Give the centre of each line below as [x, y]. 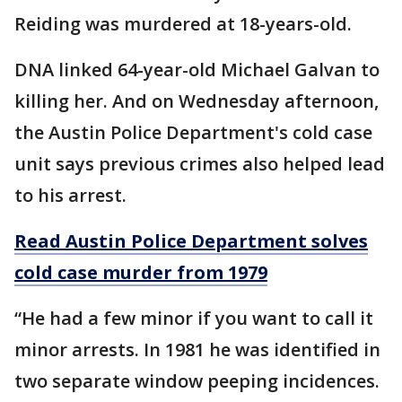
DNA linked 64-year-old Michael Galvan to [197, 70]
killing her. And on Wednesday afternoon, [197, 101]
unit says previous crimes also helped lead [200, 164]
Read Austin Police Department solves [191, 241]
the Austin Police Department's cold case [193, 132]
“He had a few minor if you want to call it [194, 318]
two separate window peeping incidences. [197, 381]
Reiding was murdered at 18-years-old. [183, 24]
